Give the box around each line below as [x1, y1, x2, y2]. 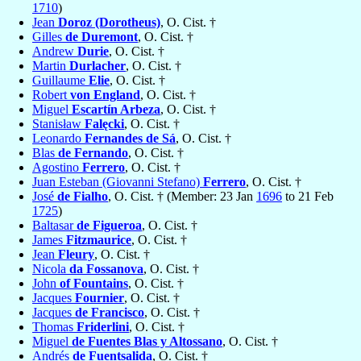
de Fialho [57, 189, 108, 204]
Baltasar [32, 218, 77, 233]
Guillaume [32, 73, 89, 88]
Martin [32, 59, 69, 73]
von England [70, 88, 140, 102]
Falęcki [85, 117, 124, 131]
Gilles [32, 30, 65, 44]
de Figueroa [77, 218, 142, 233]
